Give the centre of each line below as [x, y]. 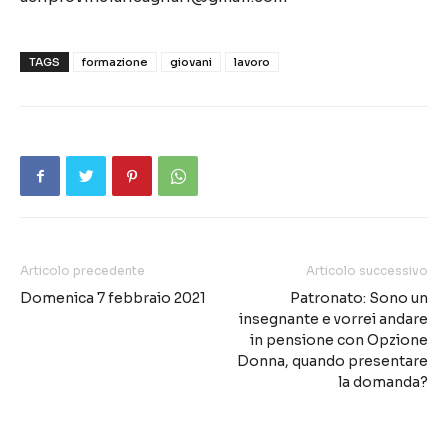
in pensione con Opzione [339, 340]
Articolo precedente [82, 271]
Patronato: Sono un [359, 298]
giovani [191, 62]
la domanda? [383, 382]
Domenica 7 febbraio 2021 [113, 298]
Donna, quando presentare [332, 361]
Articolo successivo [367, 271]
